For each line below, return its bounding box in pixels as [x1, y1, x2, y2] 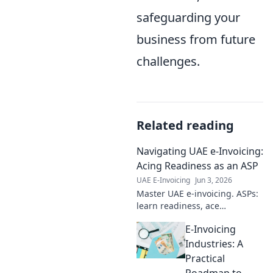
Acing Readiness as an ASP [136, 158, 258, 172]
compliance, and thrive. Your [136, 211, 253, 224]
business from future [136, 30, 255, 48]
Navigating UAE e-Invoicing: [136, 144, 263, 158]
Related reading [136, 116, 234, 133]
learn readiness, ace [136, 199, 219, 211]
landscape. [136, 236, 181, 248]
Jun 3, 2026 [195, 174, 232, 185]
